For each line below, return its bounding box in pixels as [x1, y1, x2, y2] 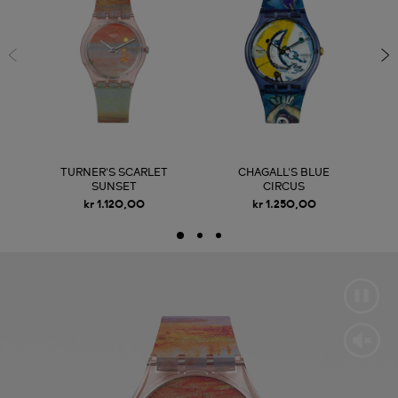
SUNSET [91, 182, 137, 194]
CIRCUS [263, 182, 306, 194]
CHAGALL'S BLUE [238, 168, 330, 179]
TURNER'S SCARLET [60, 168, 168, 179]
